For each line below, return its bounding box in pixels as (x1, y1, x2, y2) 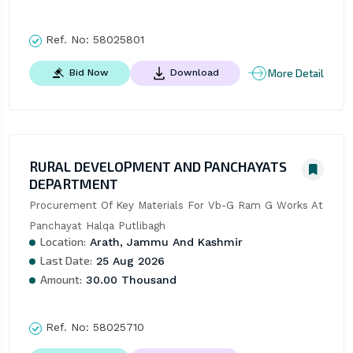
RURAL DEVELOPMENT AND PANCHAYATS (28, 158, 287, 176)
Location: (39, 235, 86, 249)
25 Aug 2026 (91, 255, 165, 268)
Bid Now (69, 67, 109, 79)
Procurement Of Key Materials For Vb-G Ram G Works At (28, 199, 323, 212)
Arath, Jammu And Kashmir (85, 236, 243, 249)
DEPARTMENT (28, 175, 118, 193)
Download (169, 67, 219, 79)
